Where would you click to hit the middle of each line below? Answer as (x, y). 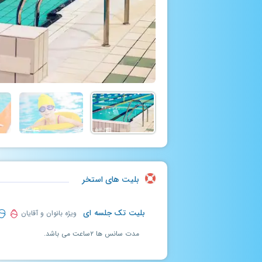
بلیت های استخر (111, 180)
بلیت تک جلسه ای (113, 213)
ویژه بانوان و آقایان (48, 213)
